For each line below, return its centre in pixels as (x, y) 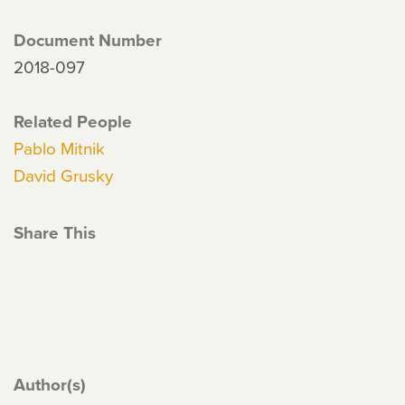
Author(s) (50, 384)
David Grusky (63, 175)
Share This (55, 232)
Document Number (88, 40)
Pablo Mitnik (59, 148)
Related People (73, 121)
